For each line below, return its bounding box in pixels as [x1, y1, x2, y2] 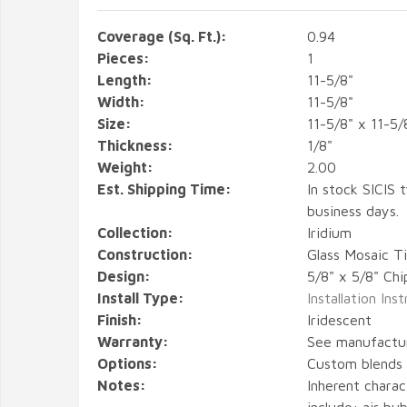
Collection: [97, 224, 174, 241]
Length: [97, 72, 153, 88]
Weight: [97, 159, 154, 175]
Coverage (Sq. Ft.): [97, 28, 227, 45]
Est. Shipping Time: [97, 181, 232, 197]
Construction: [97, 246, 194, 263]
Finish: [97, 312, 143, 328]
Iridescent [306, 312, 372, 328]
